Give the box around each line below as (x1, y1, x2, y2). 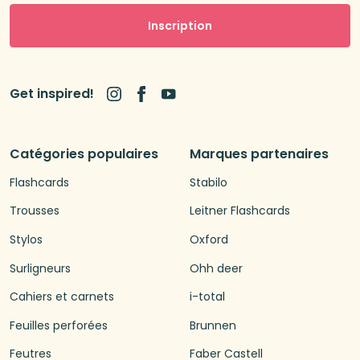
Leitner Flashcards (190, 202, 290, 219)
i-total (190, 288, 225, 305)
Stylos (10, 231, 43, 248)
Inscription (148, 18, 212, 35)
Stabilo (190, 174, 227, 190)
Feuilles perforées (10, 317, 108, 333)
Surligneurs (10, 260, 71, 276)
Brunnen (190, 317, 236, 333)
